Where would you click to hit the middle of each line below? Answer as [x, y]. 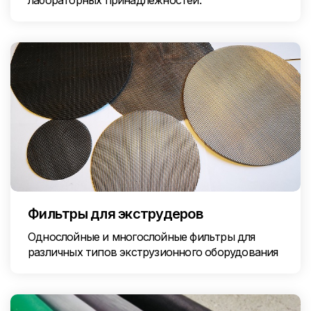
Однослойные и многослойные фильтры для [142, 237]
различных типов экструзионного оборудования [153, 252]
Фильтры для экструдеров [115, 214]
